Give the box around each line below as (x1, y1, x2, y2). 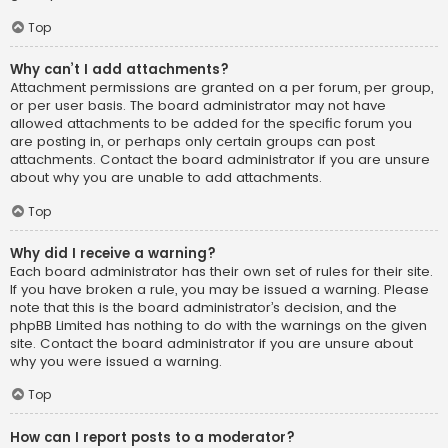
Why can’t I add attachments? (10, 60, 229, 80)
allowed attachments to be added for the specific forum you (10, 114, 412, 134)
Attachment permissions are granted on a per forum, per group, (10, 78, 433, 98)
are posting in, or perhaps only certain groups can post (10, 132, 375, 152)
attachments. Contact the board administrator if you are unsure (10, 150, 430, 170)
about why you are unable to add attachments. (10, 168, 322, 188)
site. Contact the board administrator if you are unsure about (10, 333, 413, 353)
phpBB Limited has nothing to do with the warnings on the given (10, 315, 427, 335)
